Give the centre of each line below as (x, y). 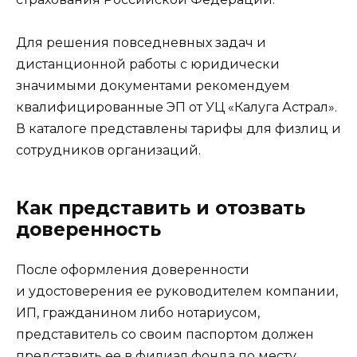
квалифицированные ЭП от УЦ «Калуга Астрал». (177, 108)
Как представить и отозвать (161, 208)
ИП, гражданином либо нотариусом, (138, 313)
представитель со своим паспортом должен (165, 335)
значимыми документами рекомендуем (153, 86)
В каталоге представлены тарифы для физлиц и (178, 129)
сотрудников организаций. (108, 151)
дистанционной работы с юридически (148, 65)
